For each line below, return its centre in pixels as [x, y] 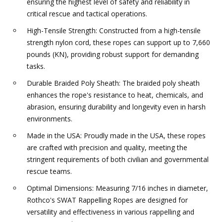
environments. [50, 119]
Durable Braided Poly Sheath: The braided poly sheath [113, 83]
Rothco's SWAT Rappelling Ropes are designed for [107, 200]
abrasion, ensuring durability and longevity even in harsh [116, 107]
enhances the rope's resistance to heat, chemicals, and [115, 95]
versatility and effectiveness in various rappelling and [111, 212]
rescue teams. [49, 171]
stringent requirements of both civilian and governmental [118, 160]
